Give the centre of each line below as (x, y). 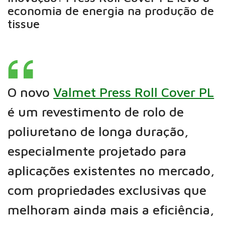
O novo (31, 92)
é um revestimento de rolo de (96, 112)
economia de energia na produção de (111, 11)
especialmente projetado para (97, 151)
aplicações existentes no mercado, (111, 171)
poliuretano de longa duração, (98, 131)
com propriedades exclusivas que (107, 190)
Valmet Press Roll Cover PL (134, 92)
